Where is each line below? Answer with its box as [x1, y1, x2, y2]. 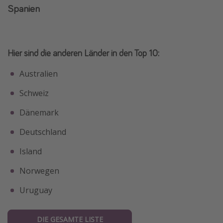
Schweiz [19, 87, 49, 99]
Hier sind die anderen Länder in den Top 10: [7, 47, 159, 59]
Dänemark [19, 107, 59, 118]
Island [19, 145, 42, 157]
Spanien [7, 1, 40, 14]
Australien [19, 68, 58, 79]
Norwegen [19, 165, 59, 176]
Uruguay [19, 184, 52, 196]
